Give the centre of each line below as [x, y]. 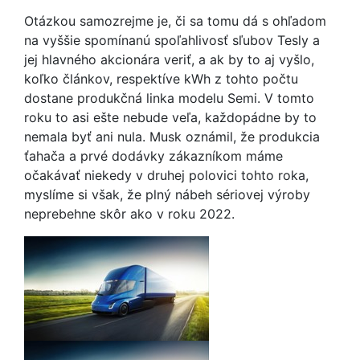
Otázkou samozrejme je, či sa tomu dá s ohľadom [175, 21]
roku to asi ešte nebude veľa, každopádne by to [170, 117]
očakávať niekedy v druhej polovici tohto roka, [166, 175]
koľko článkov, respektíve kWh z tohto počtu [161, 79]
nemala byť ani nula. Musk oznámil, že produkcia [172, 137]
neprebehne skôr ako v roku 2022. [129, 214]
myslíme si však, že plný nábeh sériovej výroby [167, 194]
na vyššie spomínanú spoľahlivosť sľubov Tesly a [172, 40]
